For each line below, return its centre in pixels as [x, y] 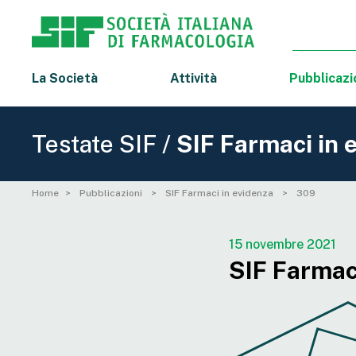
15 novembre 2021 [282, 245]
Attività [193, 79]
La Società [65, 79]
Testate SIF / [104, 144]
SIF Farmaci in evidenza [221, 193]
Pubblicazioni [112, 193]
